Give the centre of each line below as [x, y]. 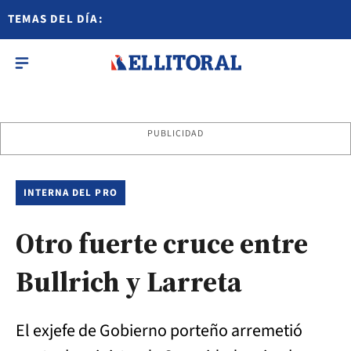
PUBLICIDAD [175, 134]
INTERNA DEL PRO [71, 193]
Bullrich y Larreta [129, 282]
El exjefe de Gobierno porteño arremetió [159, 331]
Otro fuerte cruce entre [162, 243]
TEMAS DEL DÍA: [56, 19]
